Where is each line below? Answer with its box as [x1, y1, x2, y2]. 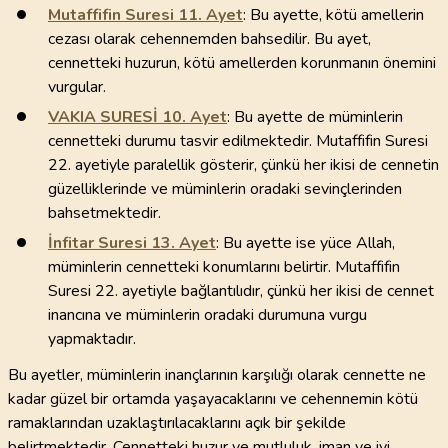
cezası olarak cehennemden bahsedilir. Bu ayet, [48, 28, 371, 50]
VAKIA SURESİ [48, 106, 158, 128]
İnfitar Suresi [48, 232, 147, 254]
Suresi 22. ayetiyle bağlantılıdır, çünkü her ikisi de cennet [48, 280, 434, 302]
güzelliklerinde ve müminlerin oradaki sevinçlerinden [48, 178, 402, 200]
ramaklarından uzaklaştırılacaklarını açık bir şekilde [8, 412, 346, 434]
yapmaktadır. [48, 328, 136, 350]
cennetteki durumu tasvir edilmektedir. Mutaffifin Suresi [48, 130, 428, 152]
